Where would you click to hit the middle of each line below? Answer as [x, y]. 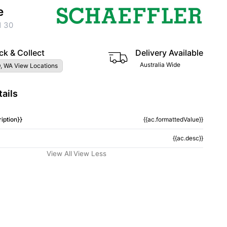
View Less [90, 154]
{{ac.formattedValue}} [173, 119]
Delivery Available [169, 53]
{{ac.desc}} [188, 138]
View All [59, 154]
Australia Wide [160, 65]
